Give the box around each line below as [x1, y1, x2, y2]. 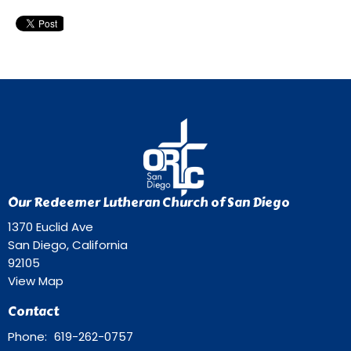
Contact [8, 302, 59, 322]
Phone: [8, 327, 50, 345]
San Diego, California [8, 237, 128, 254]
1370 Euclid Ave [8, 219, 93, 236]
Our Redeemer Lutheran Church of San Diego [8, 192, 290, 212]
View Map [8, 273, 63, 290]
